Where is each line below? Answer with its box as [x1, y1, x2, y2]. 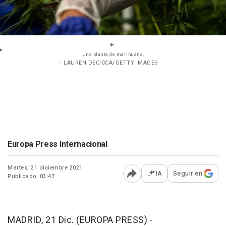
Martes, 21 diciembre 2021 [8, 163, 83, 173]
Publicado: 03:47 [8, 172, 54, 181]
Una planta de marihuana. [82, 51, 144, 59]
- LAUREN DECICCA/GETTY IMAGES [60, 59, 158, 68]
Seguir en [173, 168, 202, 179]
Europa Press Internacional [8, 138, 107, 151]
